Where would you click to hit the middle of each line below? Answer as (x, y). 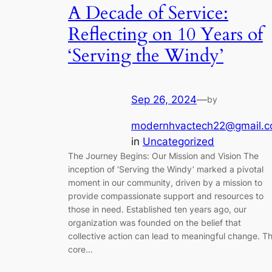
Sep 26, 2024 (164, 100)
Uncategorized (178, 141)
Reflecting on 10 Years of (165, 34)
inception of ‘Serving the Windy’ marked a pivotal (166, 169)
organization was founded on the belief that (155, 222)
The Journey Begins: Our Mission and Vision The (163, 155)
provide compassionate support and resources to (166, 195)
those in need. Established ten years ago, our (157, 209)
